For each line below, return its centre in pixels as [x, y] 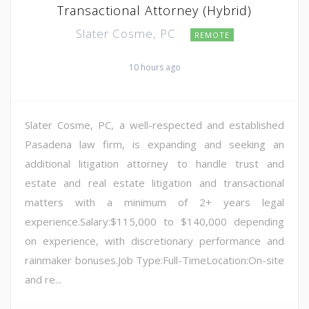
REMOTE [212, 34]
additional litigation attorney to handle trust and [154, 163]
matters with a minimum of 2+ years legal [154, 202]
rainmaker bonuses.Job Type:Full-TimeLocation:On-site [154, 260]
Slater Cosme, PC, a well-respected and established [154, 124]
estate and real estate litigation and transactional [154, 182]
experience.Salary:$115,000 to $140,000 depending [154, 221]
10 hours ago [154, 67]
